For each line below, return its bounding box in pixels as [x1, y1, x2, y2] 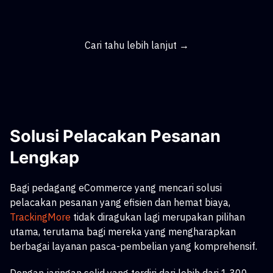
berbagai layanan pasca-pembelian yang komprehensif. [10, 240, 257, 252]
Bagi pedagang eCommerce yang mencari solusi [10, 182, 222, 194]
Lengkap [10, 147, 79, 168]
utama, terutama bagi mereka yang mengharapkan [10, 225, 236, 238]
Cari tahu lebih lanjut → [84, 39, 189, 51]
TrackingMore [10, 211, 71, 223]
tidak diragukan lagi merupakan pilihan [73, 211, 245, 223]
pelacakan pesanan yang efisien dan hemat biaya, [10, 196, 230, 208]
